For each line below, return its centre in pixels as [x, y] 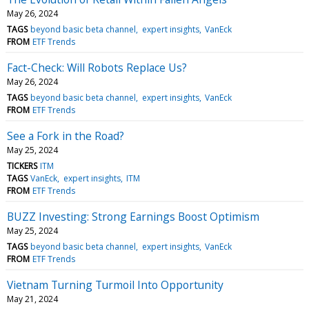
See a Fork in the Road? [66, 136]
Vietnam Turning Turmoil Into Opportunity [115, 285]
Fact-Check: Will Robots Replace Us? [97, 67]
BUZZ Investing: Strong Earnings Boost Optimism [133, 216]
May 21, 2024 [32, 299]
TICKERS [22, 166]
